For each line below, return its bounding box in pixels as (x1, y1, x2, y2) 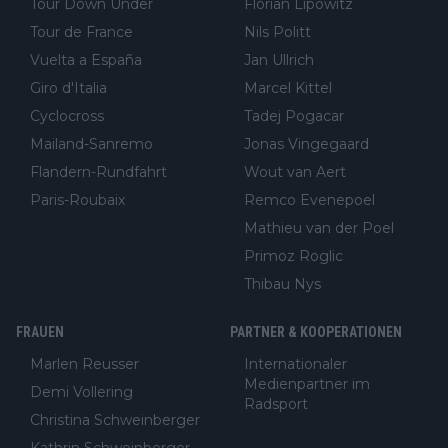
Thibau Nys (244, 274, 321, 293)
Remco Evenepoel (244, 190, 375, 209)
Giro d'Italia (30, 78, 107, 97)
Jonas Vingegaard (244, 134, 369, 153)
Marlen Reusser (30, 354, 139, 373)
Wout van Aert (244, 162, 346, 181)
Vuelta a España (30, 50, 142, 69)
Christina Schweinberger (30, 410, 200, 429)
